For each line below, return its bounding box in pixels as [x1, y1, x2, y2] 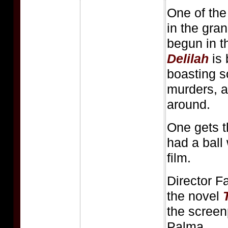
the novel [167, 189, 223, 203]
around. [167, 97, 210, 111]
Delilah [167, 51, 209, 66]
